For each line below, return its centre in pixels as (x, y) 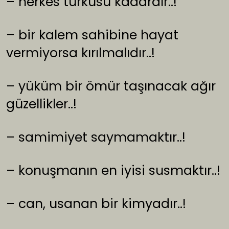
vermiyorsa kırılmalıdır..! (81, 53)
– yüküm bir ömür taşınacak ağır (111, 86)
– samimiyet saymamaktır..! (96, 138)
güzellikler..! (41, 104)
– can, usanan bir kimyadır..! (96, 204)
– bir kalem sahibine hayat (92, 35)
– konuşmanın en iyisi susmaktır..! (113, 171)
